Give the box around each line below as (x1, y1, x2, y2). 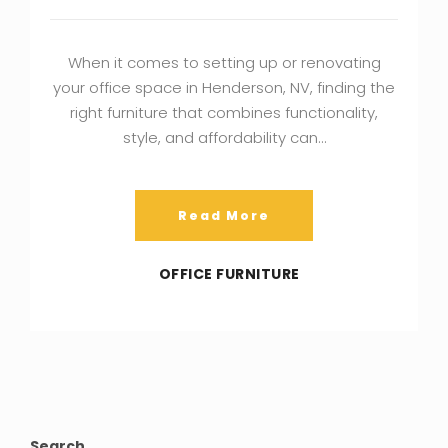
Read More (178, 206, 270, 224)
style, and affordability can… (122, 126, 326, 148)
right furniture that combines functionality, (70, 101, 378, 123)
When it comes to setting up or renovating (67, 51, 381, 73)
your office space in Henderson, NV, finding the (53, 76, 395, 98)
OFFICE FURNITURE (158, 263, 300, 284)
